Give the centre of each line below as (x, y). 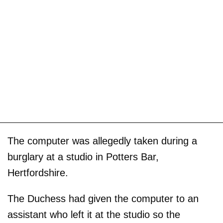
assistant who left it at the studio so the (94, 215)
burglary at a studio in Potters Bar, (83, 157)
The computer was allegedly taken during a (102, 141)
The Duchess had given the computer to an (103, 199)
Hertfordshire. (38, 173)
